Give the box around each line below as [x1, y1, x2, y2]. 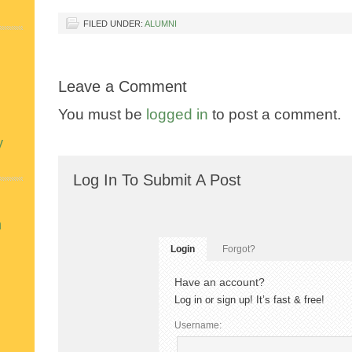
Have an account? [174, 276, 265, 289]
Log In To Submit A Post [72, 171, 241, 189]
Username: [174, 319, 222, 331]
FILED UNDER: [83, 19, 145, 29]
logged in [146, 105, 208, 123]
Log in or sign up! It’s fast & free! [174, 293, 324, 306]
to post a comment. [208, 105, 341, 123]
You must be [58, 105, 146, 123]
